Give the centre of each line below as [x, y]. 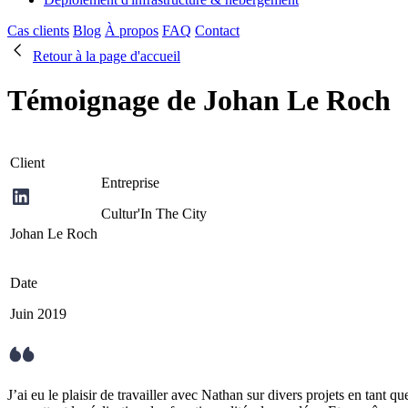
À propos [132, 31]
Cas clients [38, 31]
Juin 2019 [38, 313]
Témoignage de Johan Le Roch [199, 101]
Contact [217, 31]
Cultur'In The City [154, 213]
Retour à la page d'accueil [107, 56]
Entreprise [130, 182]
